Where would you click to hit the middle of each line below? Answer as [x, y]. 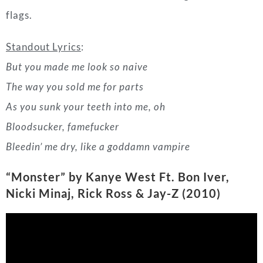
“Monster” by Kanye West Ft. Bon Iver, [118, 85]
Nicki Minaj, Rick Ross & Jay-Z [92, 101]
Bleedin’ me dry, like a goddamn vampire [98, 55]
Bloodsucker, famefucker [63, 35]
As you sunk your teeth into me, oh [86, 15]
